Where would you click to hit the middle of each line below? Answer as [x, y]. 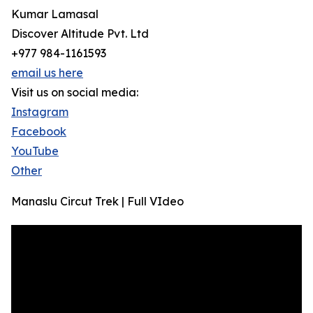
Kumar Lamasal [55, 14]
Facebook [39, 132]
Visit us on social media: [75, 93]
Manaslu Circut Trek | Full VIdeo [97, 202]
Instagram [40, 112]
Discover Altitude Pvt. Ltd [80, 34]
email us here [47, 73]
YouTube [35, 151]
